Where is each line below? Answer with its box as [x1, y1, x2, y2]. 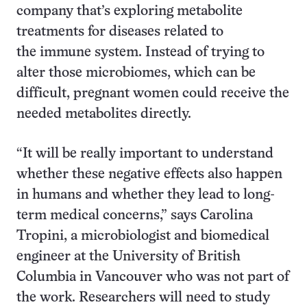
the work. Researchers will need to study [16, 291, 270, 304]
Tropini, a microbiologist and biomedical [16, 230, 269, 243]
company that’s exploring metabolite [16, 5, 243, 18]
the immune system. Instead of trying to [16, 46, 265, 59]
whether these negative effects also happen [16, 168, 282, 181]
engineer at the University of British [16, 250, 241, 263]
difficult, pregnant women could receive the [16, 87, 289, 100]
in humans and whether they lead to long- [16, 188, 275, 201]
